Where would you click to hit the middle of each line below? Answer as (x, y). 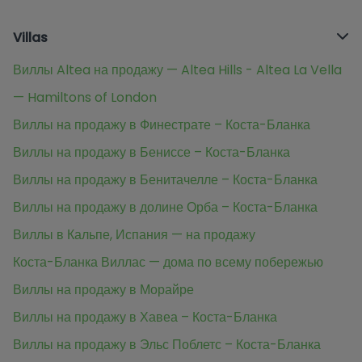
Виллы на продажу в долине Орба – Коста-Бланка (165, 208)
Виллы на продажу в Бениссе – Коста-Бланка (152, 153)
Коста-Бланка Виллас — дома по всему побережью (168, 263)
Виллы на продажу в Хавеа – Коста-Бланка (145, 318)
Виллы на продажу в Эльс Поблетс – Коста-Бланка (167, 345)
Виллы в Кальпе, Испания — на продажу (134, 235)
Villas (30, 38)
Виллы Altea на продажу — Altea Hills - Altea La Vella (177, 70)
